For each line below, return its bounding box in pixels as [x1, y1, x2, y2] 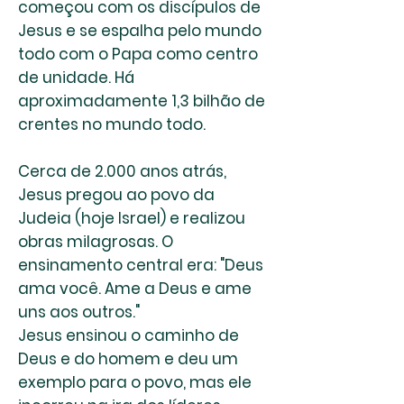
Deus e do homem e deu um [18, 348, 238, 370]
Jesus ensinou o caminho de [18, 325, 239, 346]
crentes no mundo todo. [18, 114, 206, 135]
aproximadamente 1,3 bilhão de [18, 90, 265, 112]
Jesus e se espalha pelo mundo [18, 20, 262, 41]
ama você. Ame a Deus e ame [18, 278, 252, 299]
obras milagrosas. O [18, 231, 173, 252]
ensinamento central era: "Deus [18, 254, 263, 276]
